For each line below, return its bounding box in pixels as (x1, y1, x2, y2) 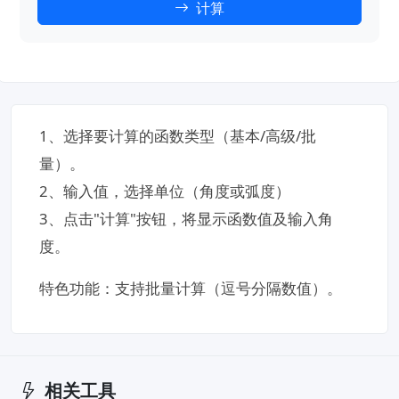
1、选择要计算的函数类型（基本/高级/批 (39, 126, 317, 147)
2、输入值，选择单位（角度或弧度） (39, 181, 291, 202)
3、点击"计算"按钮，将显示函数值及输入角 (39, 208, 334, 230)
